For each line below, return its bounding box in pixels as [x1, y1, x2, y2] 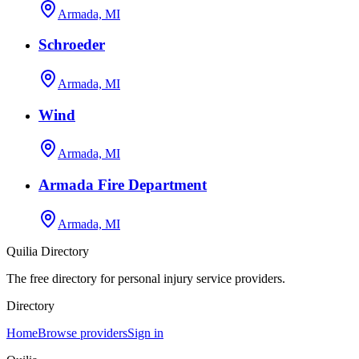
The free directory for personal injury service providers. [6, 271, 285, 285]
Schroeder [38, 36, 105, 54]
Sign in [127, 325, 163, 340]
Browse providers [38, 325, 127, 340]
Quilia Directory [6, 244, 89, 258]
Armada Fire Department [38, 176, 207, 194]
